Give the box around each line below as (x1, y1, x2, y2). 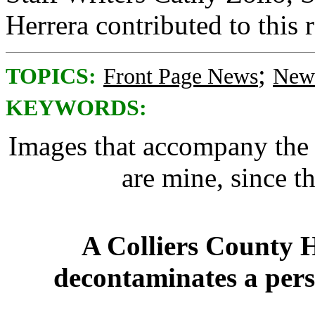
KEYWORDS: (6, 96, 147, 120)
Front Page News (103, 64, 258, 89)
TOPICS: (6, 64, 96, 89)
